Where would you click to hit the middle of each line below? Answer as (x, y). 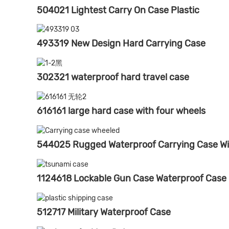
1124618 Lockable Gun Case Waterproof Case (132, 178)
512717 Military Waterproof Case (104, 212)
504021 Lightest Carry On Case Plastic (118, 10)
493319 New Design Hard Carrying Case (121, 44)
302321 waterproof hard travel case (113, 77)
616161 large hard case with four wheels (121, 111)
